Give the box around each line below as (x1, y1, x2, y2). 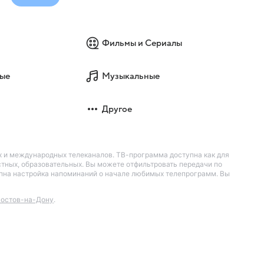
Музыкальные (102, 71, 160, 81)
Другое (102, 104, 133, 114)
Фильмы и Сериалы (102, 38, 183, 48)
